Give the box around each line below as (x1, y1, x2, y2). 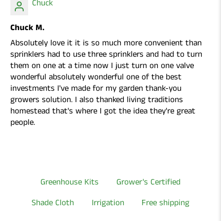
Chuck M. (10, 22, 45, 34)
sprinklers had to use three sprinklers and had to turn (10, 48, 203, 61)
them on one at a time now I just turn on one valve (10, 60, 194, 72)
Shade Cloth (32, 196, 74, 209)
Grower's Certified (116, 176, 181, 188)
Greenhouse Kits (40, 176, 99, 188)
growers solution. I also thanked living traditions (10, 94, 184, 106)
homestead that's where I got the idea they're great (10, 105, 196, 117)
